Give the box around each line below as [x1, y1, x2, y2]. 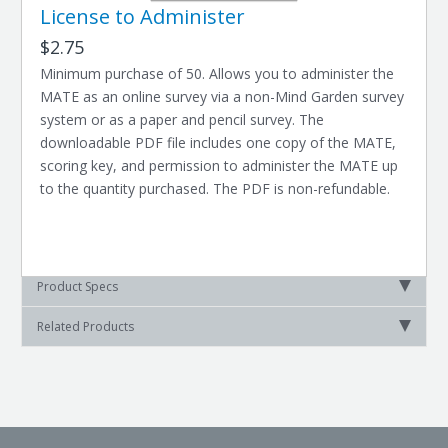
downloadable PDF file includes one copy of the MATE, [40, 133, 397, 152]
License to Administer [40, 3, 246, 30]
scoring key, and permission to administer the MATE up [40, 156, 399, 175]
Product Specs [36, 278, 118, 295]
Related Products [36, 318, 134, 335]
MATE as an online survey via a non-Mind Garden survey [40, 87, 405, 106]
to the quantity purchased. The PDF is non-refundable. [40, 179, 391, 198]
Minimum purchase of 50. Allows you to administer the [40, 64, 395, 83]
